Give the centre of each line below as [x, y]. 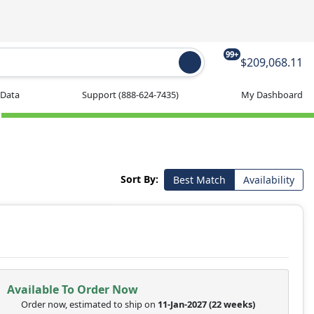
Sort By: [139, 179]
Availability [268, 180]
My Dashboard [272, 94]
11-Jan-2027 [182, 304]
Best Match [199, 180]
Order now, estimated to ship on [89, 304]
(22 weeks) [233, 304]
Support [100, 94]
